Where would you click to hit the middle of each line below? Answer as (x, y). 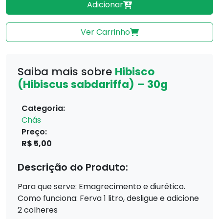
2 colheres (38, 210)
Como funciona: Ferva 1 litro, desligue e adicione (108, 198)
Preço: (34, 132)
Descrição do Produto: (73, 167)
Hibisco (135, 72)
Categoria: (43, 108)
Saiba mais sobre (66, 72)
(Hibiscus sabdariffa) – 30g (93, 84)
